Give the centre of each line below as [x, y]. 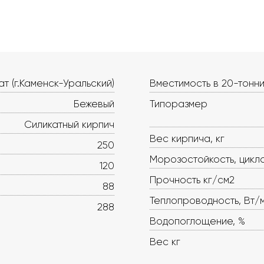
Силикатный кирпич [69, 124]
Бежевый [94, 104]
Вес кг [165, 242]
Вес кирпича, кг [187, 138]
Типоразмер [179, 104]
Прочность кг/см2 [192, 180]
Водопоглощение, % [197, 221]
